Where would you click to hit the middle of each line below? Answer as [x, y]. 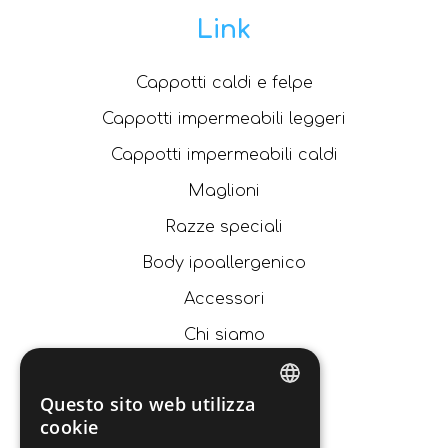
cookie [69, 427]
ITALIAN [279, 413]
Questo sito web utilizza [148, 404]
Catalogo [224, 370]
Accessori [224, 298]
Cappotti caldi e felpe [224, 82]
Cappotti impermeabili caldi [224, 154]
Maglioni [224, 190]
